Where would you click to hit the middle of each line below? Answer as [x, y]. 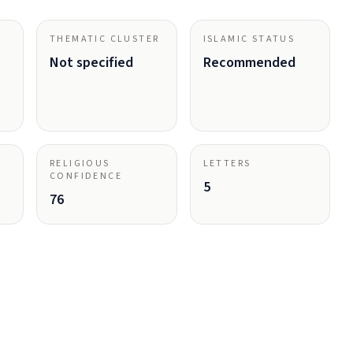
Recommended [249, 63]
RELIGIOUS [80, 163]
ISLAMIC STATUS [249, 39]
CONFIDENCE [86, 176]
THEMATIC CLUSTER [105, 39]
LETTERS [227, 163]
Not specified [91, 63]
